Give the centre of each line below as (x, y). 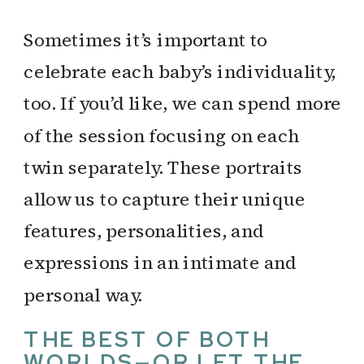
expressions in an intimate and (160, 262)
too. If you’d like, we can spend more (183, 103)
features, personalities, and (144, 230)
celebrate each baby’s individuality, (180, 71)
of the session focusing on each (162, 135)
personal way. (83, 294)
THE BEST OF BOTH (147, 339)
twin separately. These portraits (163, 167)
